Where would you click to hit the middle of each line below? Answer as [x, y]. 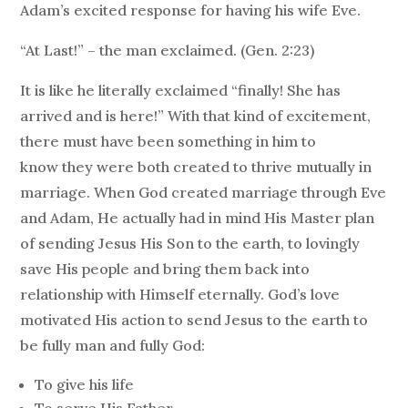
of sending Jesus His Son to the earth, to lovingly [190, 244]
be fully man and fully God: [113, 346]
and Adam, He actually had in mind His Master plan [198, 218]
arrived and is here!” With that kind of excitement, [196, 116]
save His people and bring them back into [165, 269]
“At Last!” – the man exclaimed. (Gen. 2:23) [168, 51]
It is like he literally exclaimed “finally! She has [181, 91]
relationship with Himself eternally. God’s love [180, 295]
